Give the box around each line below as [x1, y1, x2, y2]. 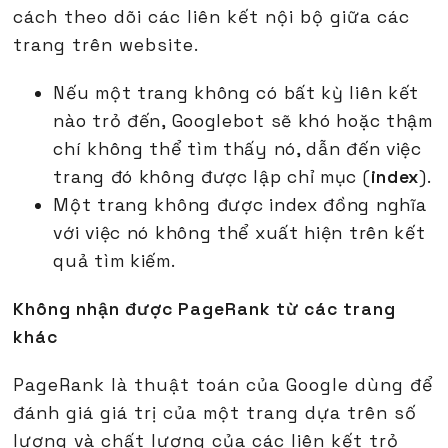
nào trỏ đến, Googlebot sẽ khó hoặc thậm [53, 110, 433, 133]
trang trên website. [13, 34, 200, 57]
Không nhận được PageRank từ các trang [13, 298, 397, 321]
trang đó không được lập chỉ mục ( [53, 166, 371, 189]
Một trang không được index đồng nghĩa [53, 194, 427, 217]
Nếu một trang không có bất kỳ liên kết [53, 82, 420, 105]
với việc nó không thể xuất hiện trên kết [53, 222, 426, 245]
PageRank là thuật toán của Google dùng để [13, 374, 434, 397]
